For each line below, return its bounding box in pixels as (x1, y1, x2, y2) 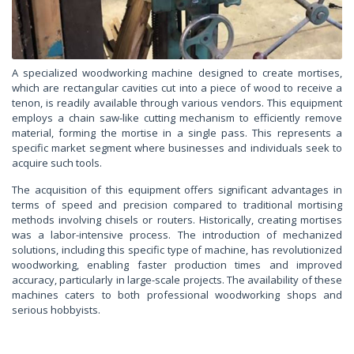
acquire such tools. (12, 155, 102, 170)
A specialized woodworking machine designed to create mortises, (12, 65, 342, 80)
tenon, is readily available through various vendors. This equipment (12, 95, 342, 110)
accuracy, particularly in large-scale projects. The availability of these (12, 272, 342, 287)
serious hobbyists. (12, 302, 100, 317)
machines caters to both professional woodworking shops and (12, 287, 342, 302)
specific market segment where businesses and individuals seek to (12, 140, 342, 155)
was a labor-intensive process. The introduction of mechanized (12, 227, 342, 242)
